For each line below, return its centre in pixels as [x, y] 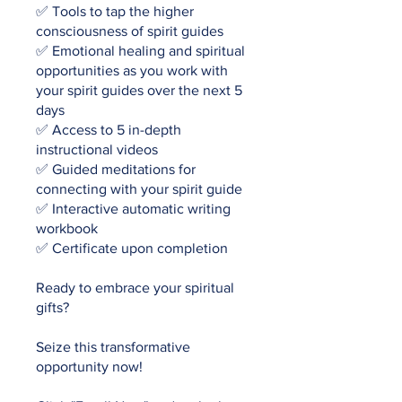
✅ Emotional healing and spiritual [140, 51]
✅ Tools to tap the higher [115, 12]
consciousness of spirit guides [130, 31]
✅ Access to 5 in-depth [109, 130]
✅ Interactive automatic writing [133, 209]
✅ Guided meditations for [116, 170]
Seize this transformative [113, 347]
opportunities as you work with [132, 71]
